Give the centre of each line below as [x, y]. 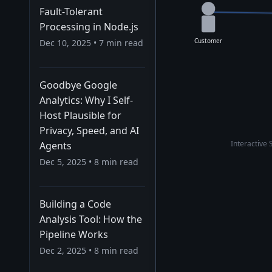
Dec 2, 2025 [63, 250]
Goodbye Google [78, 85]
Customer [209, 41]
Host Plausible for [80, 115]
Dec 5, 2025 [63, 162]
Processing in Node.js [89, 27]
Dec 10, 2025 [65, 43]
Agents [56, 146]
